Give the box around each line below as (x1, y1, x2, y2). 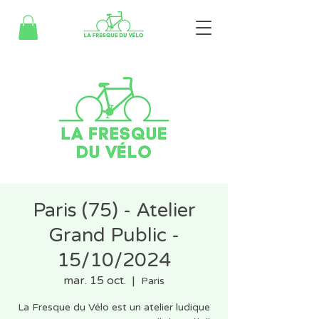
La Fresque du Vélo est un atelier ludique (18, 300, 210, 313)
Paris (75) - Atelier (32, 198, 196, 222)
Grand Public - (48, 223, 179, 247)
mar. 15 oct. (63, 273, 126, 288)
